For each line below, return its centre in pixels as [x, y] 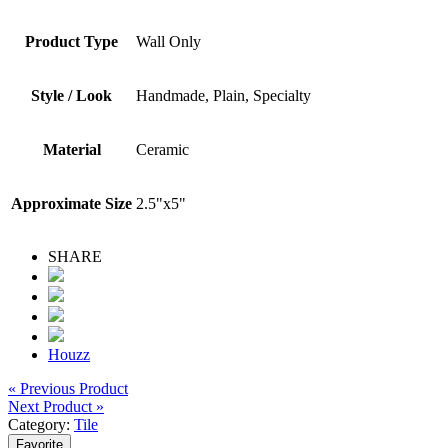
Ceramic [162, 149]
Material [71, 149]
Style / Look [71, 95]
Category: [41, 424]
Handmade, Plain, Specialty [223, 95]
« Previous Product [68, 388]
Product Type [71, 41]
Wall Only [168, 41]
